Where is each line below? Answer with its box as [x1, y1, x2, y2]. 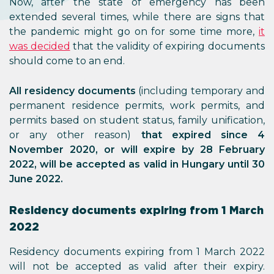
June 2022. [9, 173, 63, 185]
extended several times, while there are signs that [9, 11, 265, 23]
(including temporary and [138, 85, 265, 97]
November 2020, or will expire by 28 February [9, 144, 265, 155]
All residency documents [9, 85, 139, 97]
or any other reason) [9, 129, 141, 141]
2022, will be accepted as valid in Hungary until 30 [9, 158, 265, 170]
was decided [9, 40, 70, 52]
